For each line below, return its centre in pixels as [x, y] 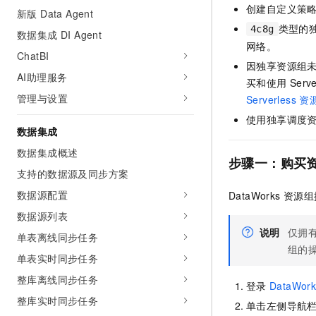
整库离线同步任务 [58, 279]
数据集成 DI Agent [60, 35]
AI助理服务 [42, 77]
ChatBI [33, 56]
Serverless [272, 99]
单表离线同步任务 [58, 237]
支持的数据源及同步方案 [73, 174]
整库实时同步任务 [58, 300]
